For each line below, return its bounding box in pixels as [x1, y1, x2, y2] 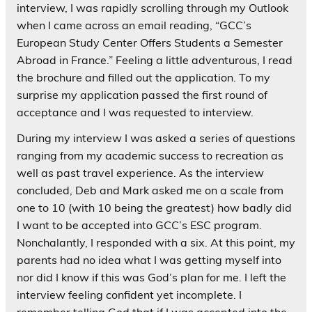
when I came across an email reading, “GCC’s [17, 18, 251, 33]
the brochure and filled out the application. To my [17, 70, 270, 85]
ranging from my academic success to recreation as [17, 148, 283, 163]
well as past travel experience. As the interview [17, 166, 264, 180]
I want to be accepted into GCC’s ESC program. [17, 218, 262, 233]
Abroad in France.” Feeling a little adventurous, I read [17, 53, 292, 68]
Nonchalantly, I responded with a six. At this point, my [17, 235, 295, 250]
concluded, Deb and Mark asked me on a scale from [17, 183, 283, 198]
